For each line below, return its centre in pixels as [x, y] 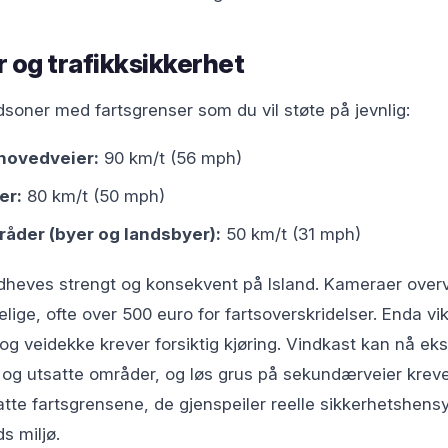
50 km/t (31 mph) [291, 234]
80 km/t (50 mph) [93, 196]
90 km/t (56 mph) [170, 158]
